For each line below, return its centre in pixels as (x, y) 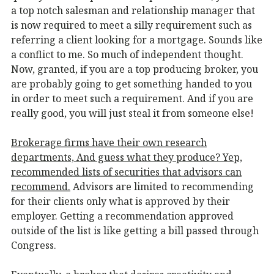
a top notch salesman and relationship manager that (133, 10)
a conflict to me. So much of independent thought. (127, 54)
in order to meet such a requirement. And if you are (132, 98)
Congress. (34, 245)
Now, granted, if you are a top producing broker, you (135, 69)
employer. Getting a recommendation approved (122, 216)
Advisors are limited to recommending (162, 186)
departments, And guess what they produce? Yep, (127, 157)
